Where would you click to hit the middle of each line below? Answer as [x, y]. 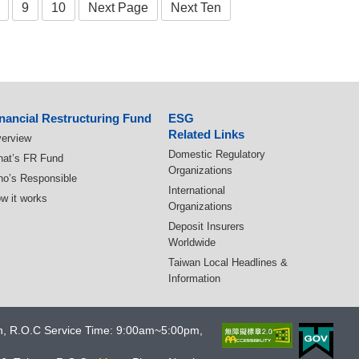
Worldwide [192, 243]
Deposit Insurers [206, 227]
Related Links [206, 135]
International [197, 191]
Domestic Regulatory [217, 155]
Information [194, 279]
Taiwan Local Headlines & [228, 263]
